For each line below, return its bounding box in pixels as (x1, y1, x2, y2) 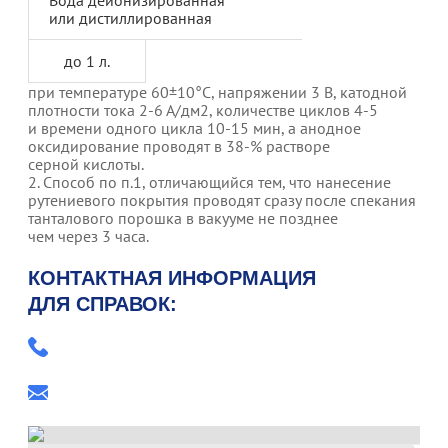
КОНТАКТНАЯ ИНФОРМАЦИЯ (28, 266, 316, 289)
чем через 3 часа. (28, 225, 149, 246)
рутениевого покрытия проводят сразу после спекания (28, 189, 416, 210)
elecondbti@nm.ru (28, 405, 186, 426)
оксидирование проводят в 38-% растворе (28, 135, 330, 156)
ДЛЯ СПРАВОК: (28, 292, 177, 315)
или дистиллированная (49, 7, 212, 28)
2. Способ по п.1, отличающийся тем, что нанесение (28, 171, 391, 192)
